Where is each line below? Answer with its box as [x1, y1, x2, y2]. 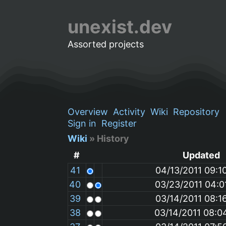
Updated [183, 149, 220, 160]
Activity [113, 106, 146, 117]
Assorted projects [68, 39, 144, 49]
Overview [68, 106, 108, 117]
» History [87, 133, 130, 144]
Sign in [68, 118, 97, 129]
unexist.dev [68, 16, 173, 38]
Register [101, 118, 137, 129]
